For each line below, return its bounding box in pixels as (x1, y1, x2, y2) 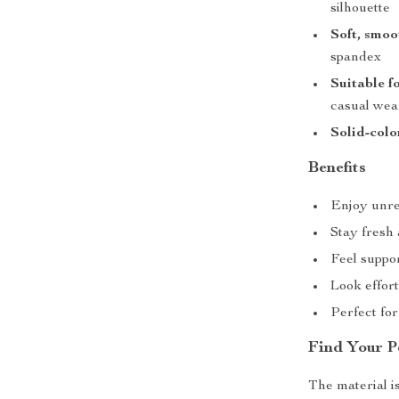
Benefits (308, 160, 367, 176)
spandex (330, 51, 382, 65)
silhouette (330, 2, 391, 16)
